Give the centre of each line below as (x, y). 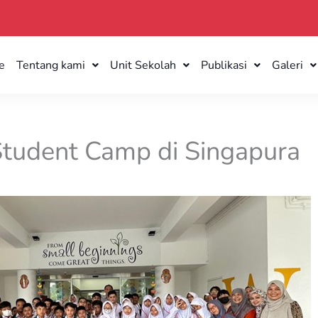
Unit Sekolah (143, 65)
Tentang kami (51, 65)
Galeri (288, 65)
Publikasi (224, 65)
